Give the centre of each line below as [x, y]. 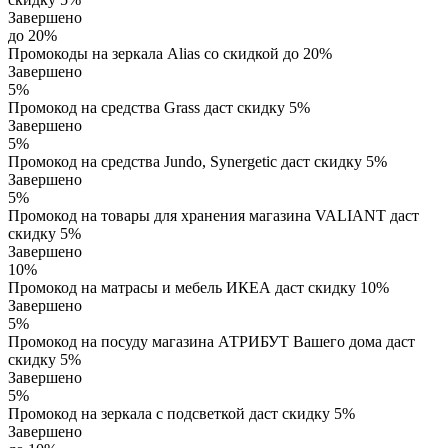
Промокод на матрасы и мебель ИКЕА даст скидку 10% [198, 287]
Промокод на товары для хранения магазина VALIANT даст [213, 215]
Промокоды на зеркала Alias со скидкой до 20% [170, 53]
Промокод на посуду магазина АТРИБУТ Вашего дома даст [211, 341]
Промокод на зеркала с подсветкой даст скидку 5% [181, 413]
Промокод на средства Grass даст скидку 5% [159, 107]
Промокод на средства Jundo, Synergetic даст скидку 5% [197, 161]
